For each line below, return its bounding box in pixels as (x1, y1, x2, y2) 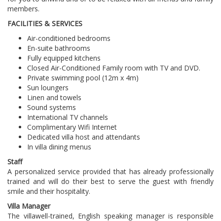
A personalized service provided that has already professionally (7, 167, 214, 176)
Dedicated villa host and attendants (27, 132, 140, 142)
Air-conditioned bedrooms (27, 34, 110, 43)
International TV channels (27, 112, 108, 122)
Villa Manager (7, 201, 50, 211)
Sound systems (27, 103, 76, 112)
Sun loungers (27, 83, 69, 92)
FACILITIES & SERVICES (7, 19, 82, 28)
